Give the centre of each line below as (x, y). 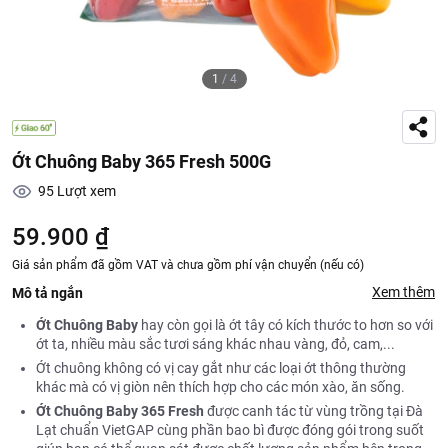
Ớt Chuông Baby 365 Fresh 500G (141, 161)
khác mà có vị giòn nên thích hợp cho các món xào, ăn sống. (220, 387)
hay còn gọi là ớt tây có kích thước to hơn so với (285, 325)
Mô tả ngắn (47, 292)
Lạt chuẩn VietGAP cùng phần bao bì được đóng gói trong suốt (230, 430)
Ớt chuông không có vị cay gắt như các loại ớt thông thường (221, 368)
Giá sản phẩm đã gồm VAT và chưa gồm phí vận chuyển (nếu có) (188, 265)
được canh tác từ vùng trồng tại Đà (313, 411)
